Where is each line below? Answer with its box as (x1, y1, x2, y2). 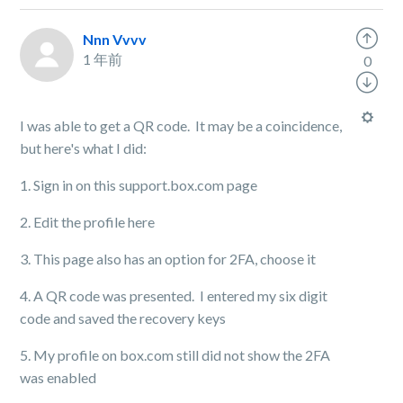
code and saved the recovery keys (20, 309, 227, 327)
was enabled (20, 369, 97, 386)
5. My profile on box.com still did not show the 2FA (20, 346, 331, 363)
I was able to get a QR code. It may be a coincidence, (20, 117, 343, 134)
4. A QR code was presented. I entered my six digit (20, 287, 328, 304)
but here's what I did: (20, 139, 148, 157)
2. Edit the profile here (20, 213, 156, 230)
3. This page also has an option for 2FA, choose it (20, 250, 317, 267)
